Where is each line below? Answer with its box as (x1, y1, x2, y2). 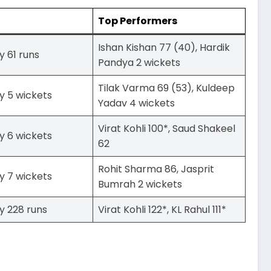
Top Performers (98, 14, 177, 28)
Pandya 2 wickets (98, 56, 180, 70)
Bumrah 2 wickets (98, 177, 182, 192)
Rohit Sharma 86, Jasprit (98, 162, 214, 177)
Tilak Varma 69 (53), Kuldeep (98, 81, 235, 96)
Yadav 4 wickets (98, 96, 175, 111)
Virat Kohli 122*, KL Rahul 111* (98, 203, 226, 217)
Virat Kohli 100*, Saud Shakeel (98, 122, 235, 136)
